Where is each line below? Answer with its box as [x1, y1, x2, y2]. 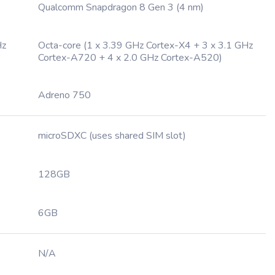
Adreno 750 [38, 88, 91, 102]
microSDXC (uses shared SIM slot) [38, 129, 186, 142]
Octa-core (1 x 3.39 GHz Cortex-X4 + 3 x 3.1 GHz [38, 39, 253, 52]
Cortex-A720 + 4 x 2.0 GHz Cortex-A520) [38, 51, 222, 64]
